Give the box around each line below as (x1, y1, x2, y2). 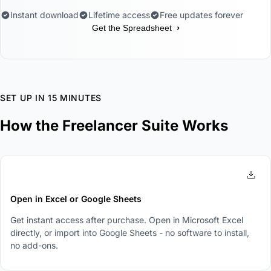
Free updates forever (160, 9, 243, 20)
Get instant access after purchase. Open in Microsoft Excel (10, 214, 243, 225)
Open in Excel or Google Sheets (10, 193, 142, 204)
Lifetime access (88, 9, 150, 20)
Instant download (10, 9, 79, 20)
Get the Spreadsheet (91, 22, 172, 33)
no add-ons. (10, 240, 58, 250)
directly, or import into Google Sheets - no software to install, (10, 227, 249, 238)
